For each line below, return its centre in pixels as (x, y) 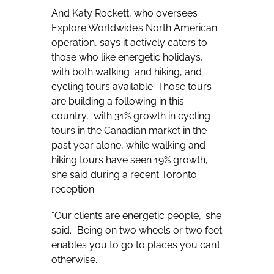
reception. (74, 189)
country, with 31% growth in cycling (131, 116)
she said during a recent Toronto (124, 174)
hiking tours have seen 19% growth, (130, 160)
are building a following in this (118, 101)
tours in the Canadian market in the (129, 130)
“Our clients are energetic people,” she (136, 216)
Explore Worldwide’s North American (134, 28)
